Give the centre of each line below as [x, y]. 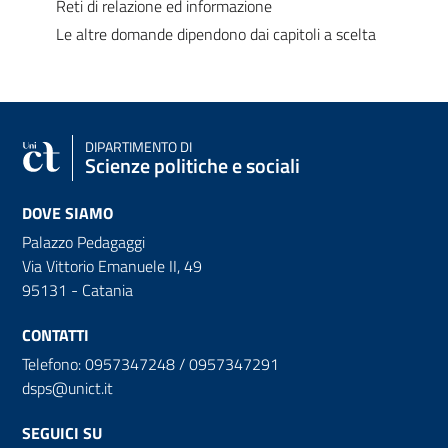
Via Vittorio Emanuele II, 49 [112, 265]
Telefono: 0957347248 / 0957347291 [150, 363]
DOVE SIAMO [67, 212]
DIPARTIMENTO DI [138, 146]
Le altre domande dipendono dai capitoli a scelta [216, 33]
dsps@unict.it [67, 387]
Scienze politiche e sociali [192, 165]
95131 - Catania [77, 289]
